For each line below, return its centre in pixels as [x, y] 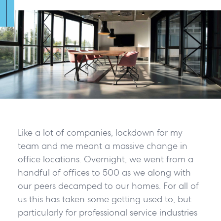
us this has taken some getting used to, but [104, 199]
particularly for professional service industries [107, 213]
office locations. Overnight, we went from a [105, 159]
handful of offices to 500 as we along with [104, 173]
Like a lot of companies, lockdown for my [100, 133]
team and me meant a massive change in [102, 146]
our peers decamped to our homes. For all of [108, 186]
